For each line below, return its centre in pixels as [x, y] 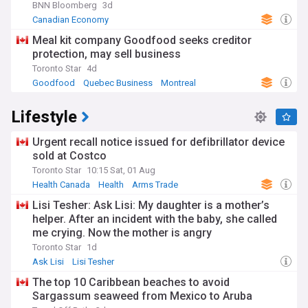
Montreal [178, 83]
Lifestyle [44, 117]
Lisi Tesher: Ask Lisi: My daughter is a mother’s [151, 205]
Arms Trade [155, 185]
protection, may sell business [107, 54]
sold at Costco [69, 156]
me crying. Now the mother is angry [122, 233]
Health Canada [61, 185]
